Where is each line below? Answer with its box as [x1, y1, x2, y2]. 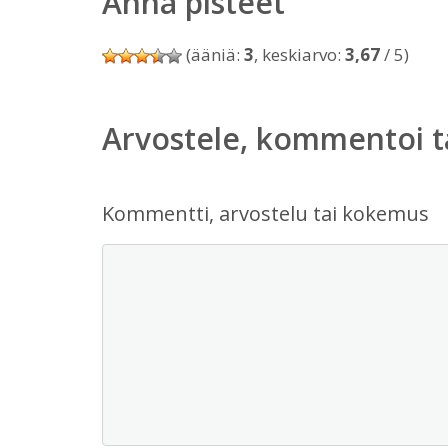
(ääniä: [182, 43, 244, 66]
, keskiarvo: [254, 43, 345, 66]
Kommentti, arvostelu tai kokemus [102, 200, 429, 227]
